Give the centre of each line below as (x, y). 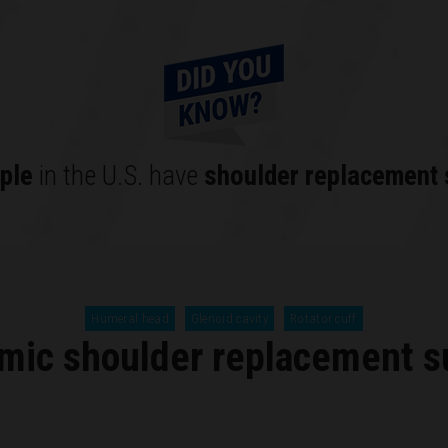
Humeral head (130, 319)
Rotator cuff (323, 319)
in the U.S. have (118, 176)
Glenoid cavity (229, 319)
